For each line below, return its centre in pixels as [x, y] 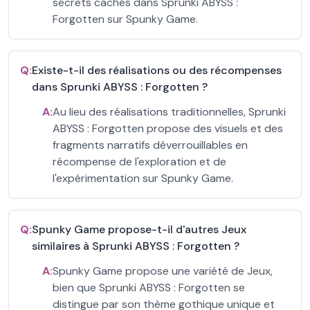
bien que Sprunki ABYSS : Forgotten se [149, 288]
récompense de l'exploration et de [139, 162]
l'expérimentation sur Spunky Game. [143, 178]
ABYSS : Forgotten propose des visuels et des [168, 128]
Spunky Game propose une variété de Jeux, [163, 271]
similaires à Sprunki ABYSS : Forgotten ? [136, 246]
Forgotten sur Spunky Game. [125, 19]
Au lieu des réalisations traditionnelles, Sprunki [169, 112]
